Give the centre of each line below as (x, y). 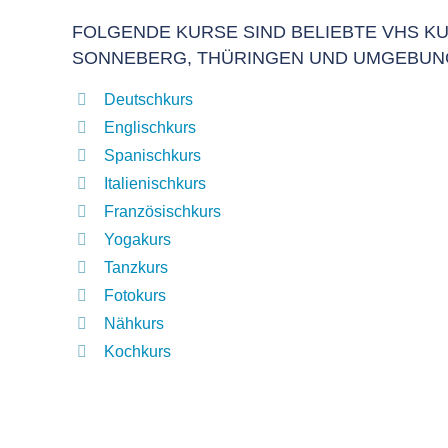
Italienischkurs (155, 183)
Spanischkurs (152, 155)
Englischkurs (150, 127)
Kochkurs (137, 351)
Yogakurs (137, 239)
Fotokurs (135, 295)
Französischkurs (162, 211)
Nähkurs (134, 323)
